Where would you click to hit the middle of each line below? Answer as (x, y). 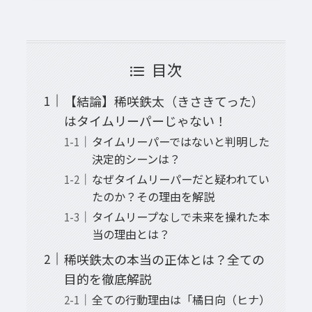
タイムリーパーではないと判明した (180, 141)
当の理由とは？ (131, 234)
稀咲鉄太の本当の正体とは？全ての (164, 259)
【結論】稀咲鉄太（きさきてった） (164, 101)
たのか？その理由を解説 (153, 197)
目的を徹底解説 (108, 279)
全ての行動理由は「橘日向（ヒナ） (181, 300)
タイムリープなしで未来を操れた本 (180, 217)
